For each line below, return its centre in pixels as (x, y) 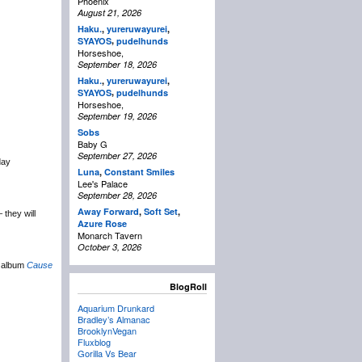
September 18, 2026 (117, 65)
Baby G (93, 144)
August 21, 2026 (109, 13)
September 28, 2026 (117, 196)
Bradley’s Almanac (114, 320)
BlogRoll (188, 287)
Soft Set (161, 212)
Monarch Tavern (110, 236)
